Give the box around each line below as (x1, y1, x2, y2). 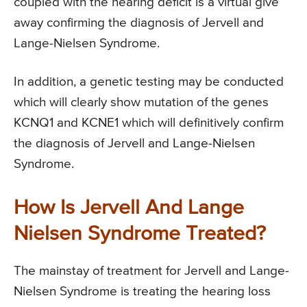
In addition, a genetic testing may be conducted (14, 75, 284, 88)
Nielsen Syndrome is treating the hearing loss (14, 284, 271, 298)
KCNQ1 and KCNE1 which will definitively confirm (14, 116, 284, 130)
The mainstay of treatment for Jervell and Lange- (14, 264, 289, 278)
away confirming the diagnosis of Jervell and (14, 16, 264, 29)
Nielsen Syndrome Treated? (14, 223, 266, 245)
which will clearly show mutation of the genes (14, 95, 269, 109)
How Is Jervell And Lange (14, 197, 244, 219)
